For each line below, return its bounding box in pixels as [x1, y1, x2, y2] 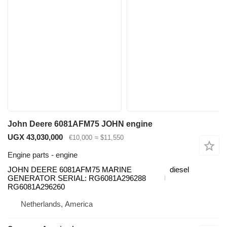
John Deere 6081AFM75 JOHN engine [8, 120, 153, 128]
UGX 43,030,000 [8, 133, 63, 141]
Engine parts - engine [8, 150, 78, 159]
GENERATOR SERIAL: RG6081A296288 [8, 173, 146, 182]
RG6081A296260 [8, 182, 65, 191]
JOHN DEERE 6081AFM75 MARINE [8, 165, 132, 174]
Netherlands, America [21, 199, 93, 208]
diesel [170, 165, 189, 174]
